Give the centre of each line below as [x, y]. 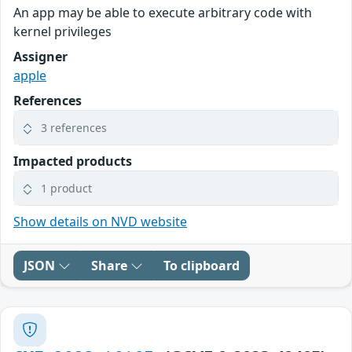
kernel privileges [62, 31]
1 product [66, 188]
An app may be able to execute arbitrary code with [163, 12]
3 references [74, 127]
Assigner [40, 56]
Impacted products [73, 161]
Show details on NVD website [100, 221]
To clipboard [202, 265]
